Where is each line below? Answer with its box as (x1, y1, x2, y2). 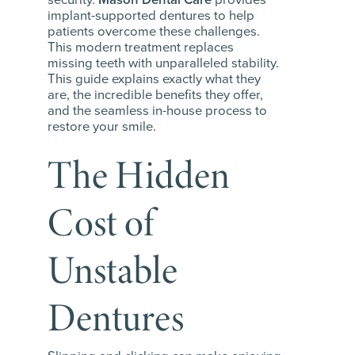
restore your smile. (48, 116, 156, 137)
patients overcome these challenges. (48, 21, 260, 42)
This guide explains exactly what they (48, 69, 261, 90)
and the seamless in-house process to (48, 101, 267, 121)
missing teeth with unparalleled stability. (48, 53, 279, 74)
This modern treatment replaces (48, 37, 234, 58)
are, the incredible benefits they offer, (48, 85, 263, 105)
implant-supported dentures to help (48, 6, 254, 26)
